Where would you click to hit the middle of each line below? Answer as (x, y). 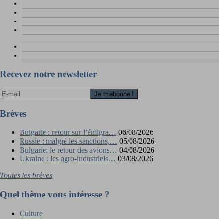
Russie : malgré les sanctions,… (68, 141)
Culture (31, 213)
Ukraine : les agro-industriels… (68, 159)
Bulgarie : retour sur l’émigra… (68, 132)
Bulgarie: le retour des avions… (68, 150)
